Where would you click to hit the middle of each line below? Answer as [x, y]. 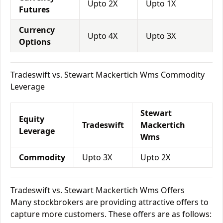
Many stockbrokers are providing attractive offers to [110, 202]
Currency [37, 30]
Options [35, 42]
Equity [32, 119]
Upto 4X [103, 36]
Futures [34, 9]
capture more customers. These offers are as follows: [111, 214]
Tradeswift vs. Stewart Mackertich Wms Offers [98, 190]
